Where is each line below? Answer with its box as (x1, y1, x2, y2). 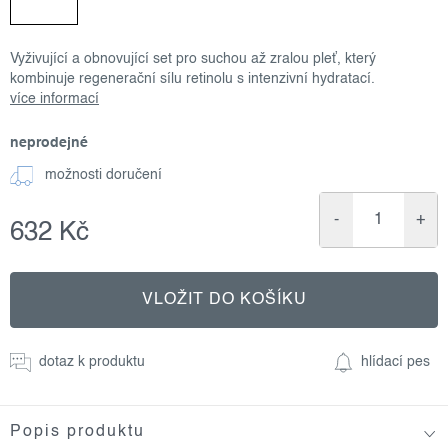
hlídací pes (361, 354, 430, 369)
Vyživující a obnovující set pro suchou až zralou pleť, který (10, 51, 376, 66)
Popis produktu (10, 423, 145, 440)
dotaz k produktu (39, 354, 145, 369)
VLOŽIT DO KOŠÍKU (141, 291, 307, 308)
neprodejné (10, 135, 88, 150)
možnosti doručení (45, 168, 162, 183)
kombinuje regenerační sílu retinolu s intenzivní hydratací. (10, 71, 375, 86)
